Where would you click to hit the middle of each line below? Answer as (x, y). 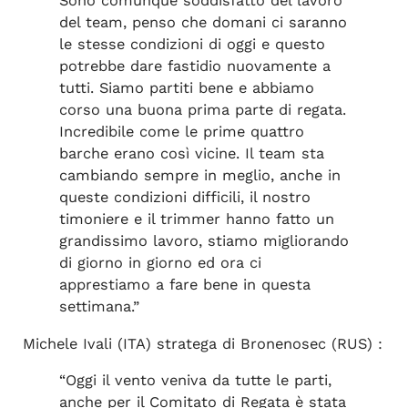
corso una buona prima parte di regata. (202, 110)
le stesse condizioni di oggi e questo (192, 45)
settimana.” (99, 307)
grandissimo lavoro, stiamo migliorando (204, 241)
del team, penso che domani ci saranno (203, 23)
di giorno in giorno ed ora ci (160, 263)
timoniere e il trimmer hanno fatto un (196, 219)
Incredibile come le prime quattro (181, 132)
